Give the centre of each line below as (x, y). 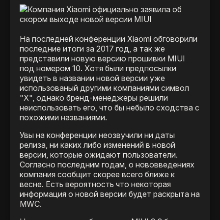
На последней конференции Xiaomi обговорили (109, 39)
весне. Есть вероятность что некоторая (95, 184)
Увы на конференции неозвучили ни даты (97, 135)
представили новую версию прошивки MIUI (102, 59)
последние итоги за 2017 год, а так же (92, 49)
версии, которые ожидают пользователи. (99, 155)
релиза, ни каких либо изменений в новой (97, 145)
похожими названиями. (63, 118)
